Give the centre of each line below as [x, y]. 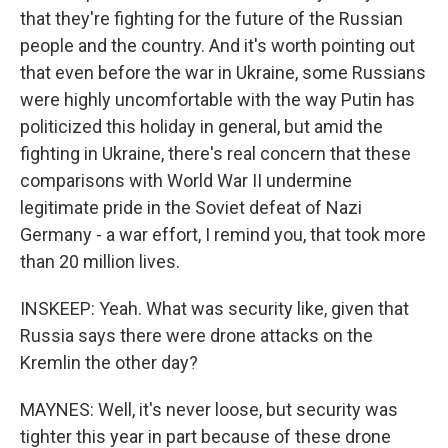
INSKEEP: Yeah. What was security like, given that [214, 308]
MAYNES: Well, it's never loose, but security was [209, 409]
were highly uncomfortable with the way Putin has [217, 99]
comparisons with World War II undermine [186, 180]
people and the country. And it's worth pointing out [217, 45]
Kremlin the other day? [109, 362]
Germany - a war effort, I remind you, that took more [223, 234]
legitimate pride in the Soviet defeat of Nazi [191, 207]
